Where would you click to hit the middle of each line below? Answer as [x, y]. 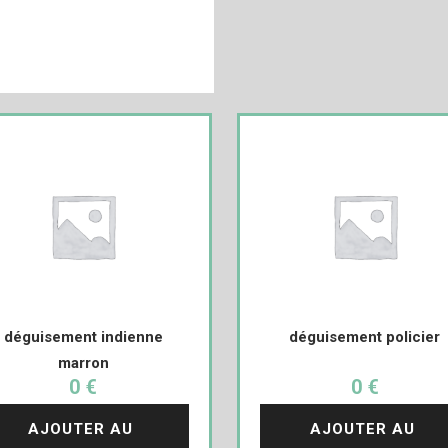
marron [83, 363]
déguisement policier [365, 337]
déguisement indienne [83, 337]
